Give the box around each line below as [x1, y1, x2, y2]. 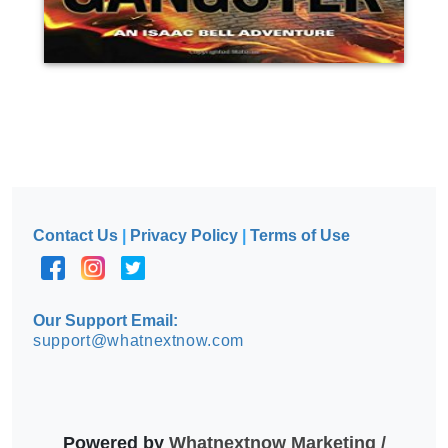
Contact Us [33, 226, 119, 244]
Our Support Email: [33, 311, 179, 329]
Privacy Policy [130, 226, 239, 244]
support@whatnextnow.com [33, 331, 244, 349]
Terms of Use [250, 226, 351, 244]
